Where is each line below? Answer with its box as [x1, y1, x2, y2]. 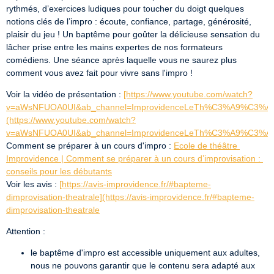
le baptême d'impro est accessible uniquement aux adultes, [31, 248, 260, 257]
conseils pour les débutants [6, 166, 112, 176]
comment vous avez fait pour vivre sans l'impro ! [6, 68, 193, 78]
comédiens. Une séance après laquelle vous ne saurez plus [6, 55, 237, 65]
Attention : [6, 226, 45, 236]
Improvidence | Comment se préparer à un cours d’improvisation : [6, 154, 261, 163]
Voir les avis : [6, 179, 59, 189]
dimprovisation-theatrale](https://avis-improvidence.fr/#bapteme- [6, 192, 254, 202]
